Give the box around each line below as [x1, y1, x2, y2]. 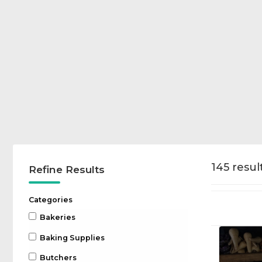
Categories [28, 195, 73, 204]
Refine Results [28, 163, 105, 175]
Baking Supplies [38, 233, 105, 242]
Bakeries [38, 213, 76, 222]
